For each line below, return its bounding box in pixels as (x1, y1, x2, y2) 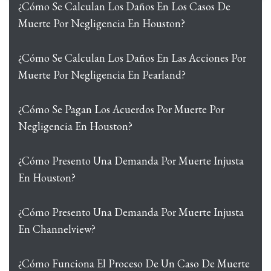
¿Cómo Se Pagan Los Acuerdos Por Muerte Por (18, 102, 224, 116)
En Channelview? (18, 222, 96, 236)
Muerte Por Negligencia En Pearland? (18, 68, 186, 82)
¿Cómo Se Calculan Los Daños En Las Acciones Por (18, 51, 246, 65)
